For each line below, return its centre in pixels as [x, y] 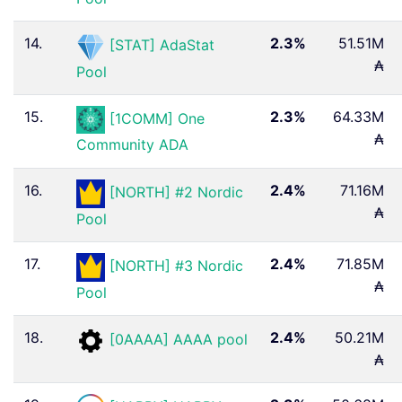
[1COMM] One [157, 118]
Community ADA [132, 145]
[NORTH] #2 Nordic [176, 192]
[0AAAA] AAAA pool [179, 340]
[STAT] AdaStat [162, 45]
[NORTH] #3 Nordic [176, 266]
